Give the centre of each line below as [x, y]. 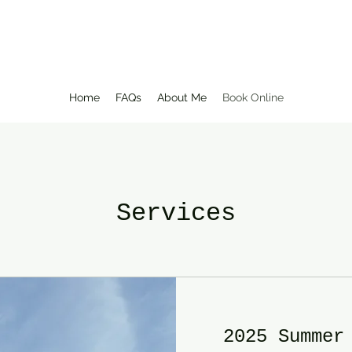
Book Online [253, 97]
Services [176, 213]
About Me [181, 97]
